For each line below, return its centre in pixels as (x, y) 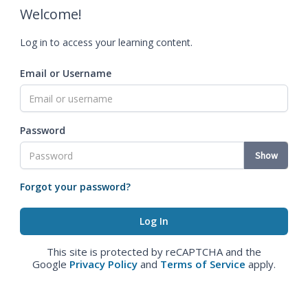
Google (51, 264)
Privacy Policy (103, 264)
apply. (261, 264)
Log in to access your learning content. (106, 42)
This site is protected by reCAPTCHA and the (154, 252)
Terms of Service (203, 264)
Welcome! (51, 14)
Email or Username (66, 73)
